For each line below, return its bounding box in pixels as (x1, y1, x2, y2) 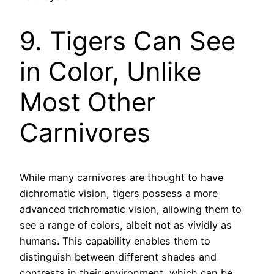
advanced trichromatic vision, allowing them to (20, 203, 242, 216)
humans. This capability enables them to (20, 235, 210, 248)
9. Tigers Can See (20, 25, 235, 57)
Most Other (20, 86, 156, 118)
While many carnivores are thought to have (20, 171, 223, 184)
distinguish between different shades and (20, 251, 217, 264)
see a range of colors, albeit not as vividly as (20, 219, 232, 232)
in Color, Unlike (20, 56, 201, 87)
